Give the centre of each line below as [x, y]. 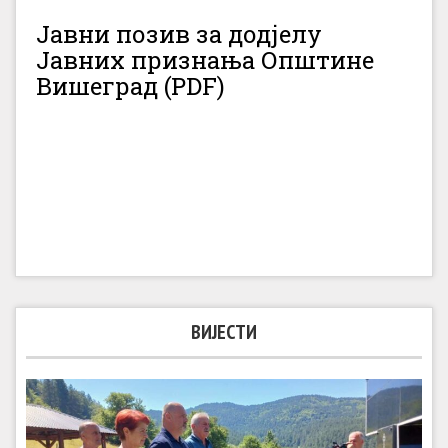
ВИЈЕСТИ [224, 332]
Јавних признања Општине [205, 60]
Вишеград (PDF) [130, 86]
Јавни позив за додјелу [179, 34]
